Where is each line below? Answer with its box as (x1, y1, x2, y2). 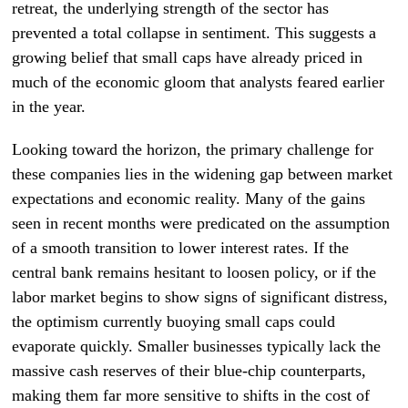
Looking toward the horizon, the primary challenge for (12, 140, 374, 158)
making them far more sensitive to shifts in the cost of (12, 386, 371, 404)
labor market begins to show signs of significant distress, (12, 288, 389, 306)
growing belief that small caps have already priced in (12, 48, 363, 66)
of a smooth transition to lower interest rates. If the (12, 239, 350, 257)
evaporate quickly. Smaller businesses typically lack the (12, 337, 382, 355)
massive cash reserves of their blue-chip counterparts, (12, 362, 367, 380)
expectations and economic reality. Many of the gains (12, 189, 366, 208)
